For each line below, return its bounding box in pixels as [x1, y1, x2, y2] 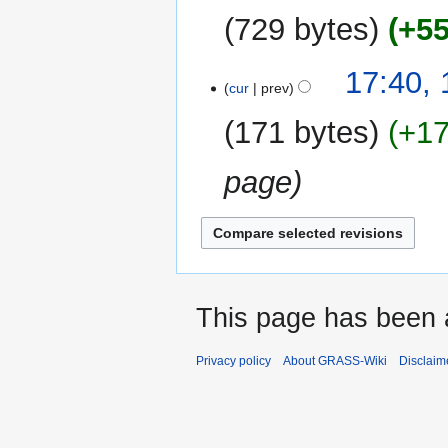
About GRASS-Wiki [283, 353, 387, 368]
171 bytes [234, 114, 370, 150]
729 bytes [234, 11, 370, 47]
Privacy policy [196, 353, 271, 368]
